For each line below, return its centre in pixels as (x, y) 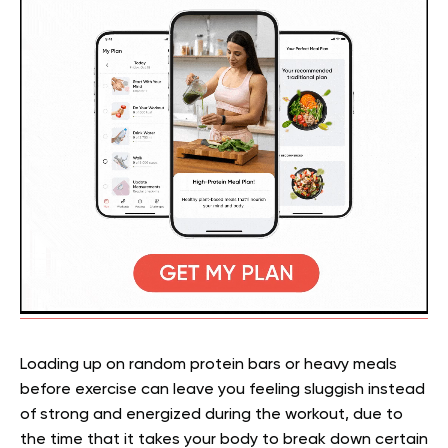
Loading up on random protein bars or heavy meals (208, 365)
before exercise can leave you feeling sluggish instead (222, 390)
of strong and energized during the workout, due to (211, 415)
